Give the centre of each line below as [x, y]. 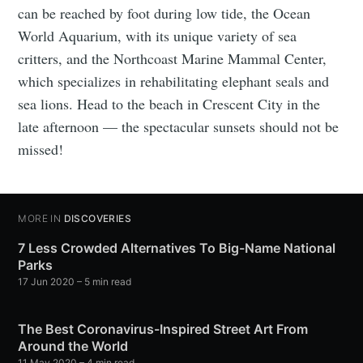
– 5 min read [103, 282]
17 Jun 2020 [47, 282]
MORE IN [40, 219]
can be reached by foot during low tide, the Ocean [164, 13]
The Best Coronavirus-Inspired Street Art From [163, 329]
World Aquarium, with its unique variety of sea [158, 36]
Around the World [73, 346]
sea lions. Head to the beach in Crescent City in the [169, 104]
